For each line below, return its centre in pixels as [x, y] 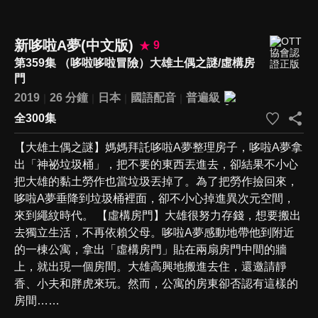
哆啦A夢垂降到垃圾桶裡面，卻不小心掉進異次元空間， [154, 198]
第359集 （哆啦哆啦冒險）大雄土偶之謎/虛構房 [135, 62]
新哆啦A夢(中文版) [74, 45]
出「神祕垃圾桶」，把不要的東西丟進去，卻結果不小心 [156, 164]
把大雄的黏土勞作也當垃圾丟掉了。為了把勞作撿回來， [156, 181]
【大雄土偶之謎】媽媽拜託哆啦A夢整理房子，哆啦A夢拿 [158, 147]
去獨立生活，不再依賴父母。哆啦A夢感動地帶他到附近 [154, 232]
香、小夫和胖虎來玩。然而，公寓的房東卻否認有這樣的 [156, 283]
